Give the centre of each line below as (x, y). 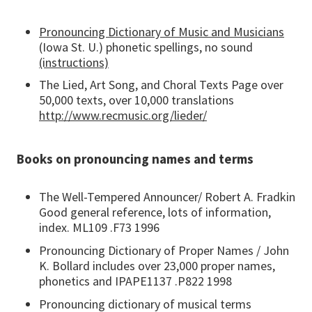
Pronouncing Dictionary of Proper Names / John (164, 250)
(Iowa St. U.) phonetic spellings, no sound (146, 47)
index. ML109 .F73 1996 (99, 228)
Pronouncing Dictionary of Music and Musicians (162, 31)
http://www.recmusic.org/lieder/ (123, 116)
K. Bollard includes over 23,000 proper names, (157, 265)
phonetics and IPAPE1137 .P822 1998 (135, 281)
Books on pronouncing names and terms (135, 159)
